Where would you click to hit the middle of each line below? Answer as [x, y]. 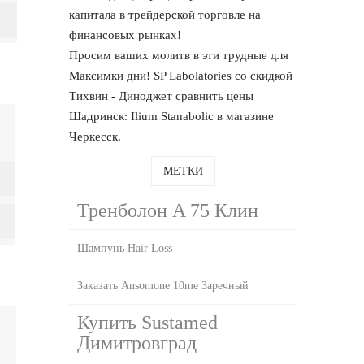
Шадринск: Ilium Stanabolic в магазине [172, 116]
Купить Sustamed [148, 322]
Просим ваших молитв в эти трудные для [179, 55]
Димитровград [137, 342]
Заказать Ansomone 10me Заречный [163, 285]
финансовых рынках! [126, 35]
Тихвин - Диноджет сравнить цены [162, 95]
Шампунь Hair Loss [125, 248]
